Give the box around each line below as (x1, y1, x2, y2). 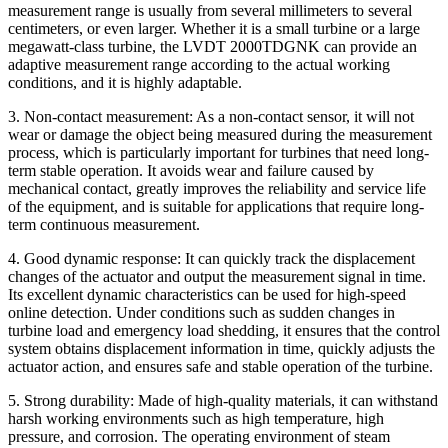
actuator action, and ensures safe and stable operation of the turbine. (8, 357, 433, 375)
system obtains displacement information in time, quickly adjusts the (8, 339, 435, 357)
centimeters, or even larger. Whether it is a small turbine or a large (8, 19, 420, 37)
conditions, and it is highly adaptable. (8, 73, 242, 91)
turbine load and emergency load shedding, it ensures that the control (8, 321, 440, 339)
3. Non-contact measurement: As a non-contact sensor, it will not (8, 107, 414, 125)
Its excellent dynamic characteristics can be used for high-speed (8, 285, 406, 303)
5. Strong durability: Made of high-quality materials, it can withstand (8, 391, 438, 409)
